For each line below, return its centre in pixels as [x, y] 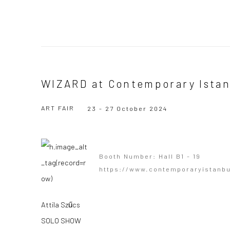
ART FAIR [58, 108]
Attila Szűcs [61, 204]
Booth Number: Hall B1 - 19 [150, 156]
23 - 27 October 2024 [129, 108]
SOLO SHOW [61, 220]
